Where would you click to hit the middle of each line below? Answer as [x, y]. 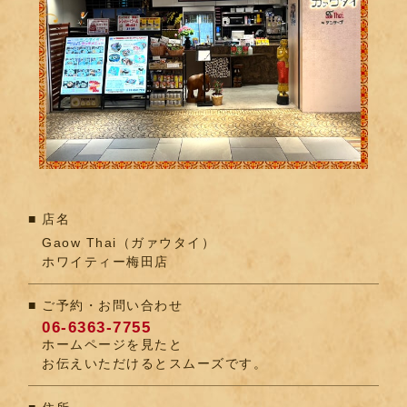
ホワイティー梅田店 [105, 261]
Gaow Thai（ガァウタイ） [129, 242]
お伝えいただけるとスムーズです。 [155, 363]
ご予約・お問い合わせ [113, 306]
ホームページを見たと [113, 344]
